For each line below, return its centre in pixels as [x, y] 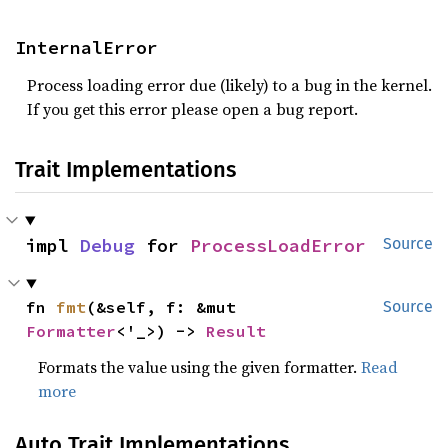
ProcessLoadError [278, 246]
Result [236, 331]
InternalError [86, 48]
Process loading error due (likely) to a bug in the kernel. [229, 85]
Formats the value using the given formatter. [200, 367]
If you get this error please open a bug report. [192, 109]
